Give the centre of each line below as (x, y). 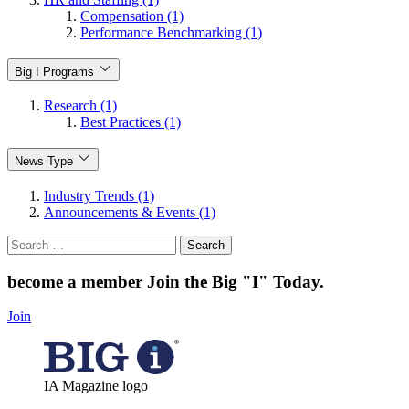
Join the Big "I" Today (233, 281)
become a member (77, 281)
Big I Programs (54, 71)
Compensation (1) (132, 16)
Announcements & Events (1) (130, 212)
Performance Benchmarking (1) (171, 32)
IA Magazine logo (96, 386)
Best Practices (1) (131, 122)
